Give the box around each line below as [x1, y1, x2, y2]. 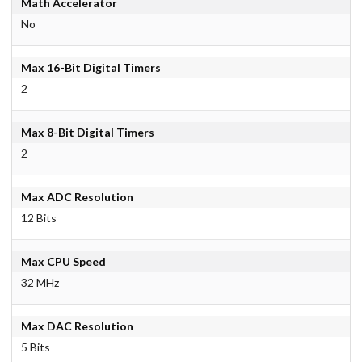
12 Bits [20, 211, 57, 225]
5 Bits [20, 340, 50, 355]
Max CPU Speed [20, 255, 106, 269]
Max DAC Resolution [20, 319, 133, 334]
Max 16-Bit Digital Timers [20, 61, 161, 75]
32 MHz [20, 276, 59, 290]
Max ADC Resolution [20, 190, 133, 204]
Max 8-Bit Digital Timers [20, 125, 154, 140]
